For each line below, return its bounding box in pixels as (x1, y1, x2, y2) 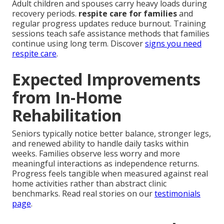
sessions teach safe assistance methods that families (12, 27, 209, 39)
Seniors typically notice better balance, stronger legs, (12, 127, 211, 139)
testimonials (154, 187, 200, 199)
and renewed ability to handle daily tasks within (12, 137, 188, 149)
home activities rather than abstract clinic (12, 177, 166, 189)
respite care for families (78, 7, 177, 19)
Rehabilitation (12, 104, 121, 126)
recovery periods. (12, 7, 78, 19)
